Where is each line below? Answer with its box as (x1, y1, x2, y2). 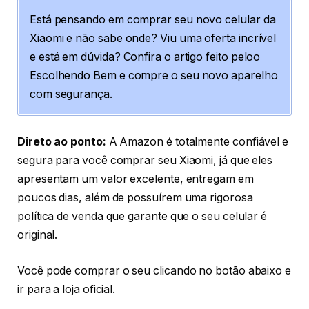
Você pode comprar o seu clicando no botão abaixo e (17, 263, 292, 277)
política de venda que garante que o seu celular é (17, 210, 268, 223)
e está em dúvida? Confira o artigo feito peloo (29, 50, 261, 63)
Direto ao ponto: (17, 135, 109, 149)
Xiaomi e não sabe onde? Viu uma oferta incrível (29, 31, 277, 45)
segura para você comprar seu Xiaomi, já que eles (17, 154, 273, 168)
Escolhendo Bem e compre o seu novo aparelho (29, 68, 278, 82)
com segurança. (29, 87, 112, 101)
